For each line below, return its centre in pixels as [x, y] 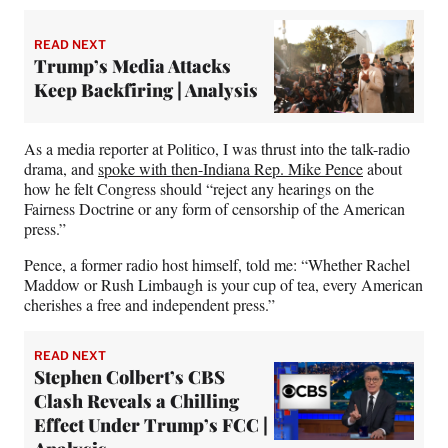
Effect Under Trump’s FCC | [151, 424]
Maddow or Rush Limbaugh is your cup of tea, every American [223, 284]
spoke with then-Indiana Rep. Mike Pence [230, 168]
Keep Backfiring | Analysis [146, 90]
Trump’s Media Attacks [132, 66]
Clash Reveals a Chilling [136, 400]
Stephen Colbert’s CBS [129, 376]
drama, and [61, 168]
